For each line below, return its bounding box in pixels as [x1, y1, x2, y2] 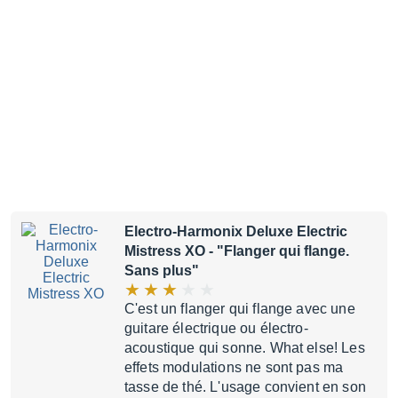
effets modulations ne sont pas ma [124, 360, 344, 375]
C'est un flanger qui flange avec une [124, 301, 355, 316]
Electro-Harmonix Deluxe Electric [124, 224, 347, 239]
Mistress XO [124, 243, 205, 259]
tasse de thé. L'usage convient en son [124, 379, 366, 394]
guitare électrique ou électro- [124, 321, 308, 336]
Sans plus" [124, 263, 199, 278]
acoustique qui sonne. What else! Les [124, 340, 365, 355]
